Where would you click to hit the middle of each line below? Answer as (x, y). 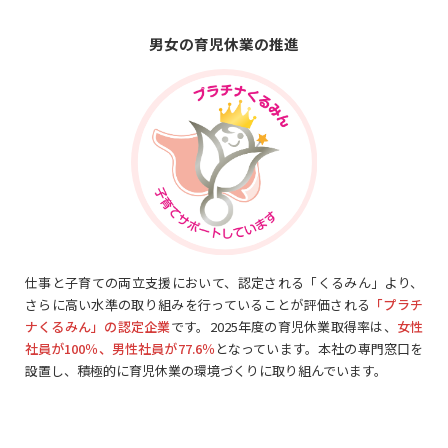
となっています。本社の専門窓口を (319, 349)
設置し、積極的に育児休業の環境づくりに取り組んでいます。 (205, 371)
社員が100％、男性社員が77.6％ (119, 349)
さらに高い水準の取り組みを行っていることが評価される (197, 305)
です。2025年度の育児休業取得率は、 (283, 327)
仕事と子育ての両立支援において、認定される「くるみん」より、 (224, 283)
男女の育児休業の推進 (224, 43)
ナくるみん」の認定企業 (97, 327)
